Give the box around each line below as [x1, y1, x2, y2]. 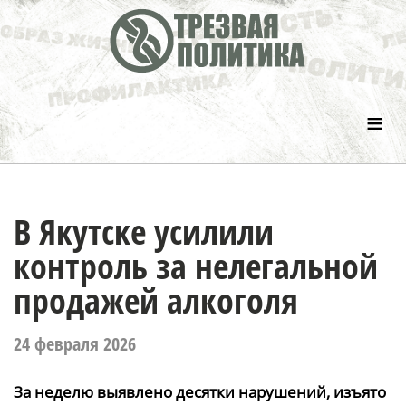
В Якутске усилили [14, 208, 274, 255]
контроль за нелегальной [14, 242, 378, 289]
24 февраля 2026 [14, 332, 136, 356]
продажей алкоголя [14, 276, 298, 324]
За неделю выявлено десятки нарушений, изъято [14, 382, 386, 402]
